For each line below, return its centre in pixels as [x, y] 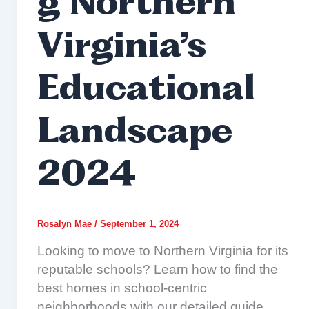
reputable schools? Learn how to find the [157, 269]
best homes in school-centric [122, 288]
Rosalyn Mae [66, 223]
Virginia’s [121, 48]
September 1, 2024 [139, 223]
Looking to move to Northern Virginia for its [162, 250]
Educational [146, 91]
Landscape [134, 134]
